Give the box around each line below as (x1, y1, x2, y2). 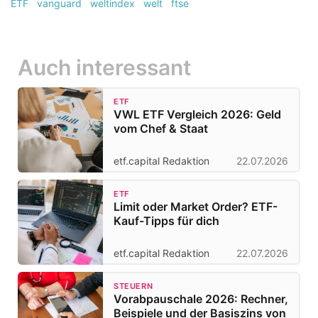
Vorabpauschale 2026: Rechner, (114, 292, 288, 307)
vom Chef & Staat (114, 121, 208, 136)
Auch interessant (18, 55, 191, 81)
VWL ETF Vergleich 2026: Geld (114, 107, 281, 122)
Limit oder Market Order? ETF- (114, 199, 278, 214)
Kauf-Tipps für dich (114, 214, 220, 229)
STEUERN (114, 281, 153, 292)
